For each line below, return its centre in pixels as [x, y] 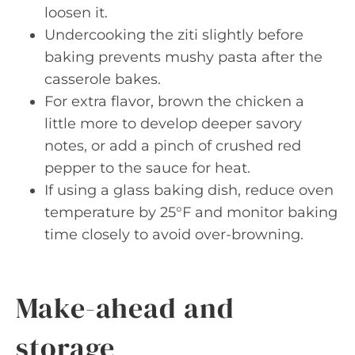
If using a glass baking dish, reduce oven [189, 190]
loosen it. [76, 13]
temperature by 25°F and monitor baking [191, 212]
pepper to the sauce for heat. [147, 168]
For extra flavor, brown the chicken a [174, 101]
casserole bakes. [103, 79]
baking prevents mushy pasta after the [183, 57]
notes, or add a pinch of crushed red [173, 146]
